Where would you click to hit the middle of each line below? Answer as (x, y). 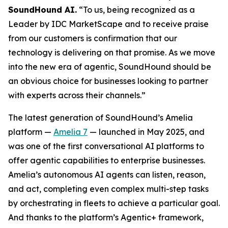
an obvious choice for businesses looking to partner (108, 81)
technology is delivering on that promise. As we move (112, 52)
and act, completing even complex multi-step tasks (108, 189)
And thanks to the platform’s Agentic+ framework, (106, 217)
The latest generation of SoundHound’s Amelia (101, 118)
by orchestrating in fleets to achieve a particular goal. (114, 203)
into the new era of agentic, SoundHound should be (110, 67)
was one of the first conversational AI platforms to (106, 146)
